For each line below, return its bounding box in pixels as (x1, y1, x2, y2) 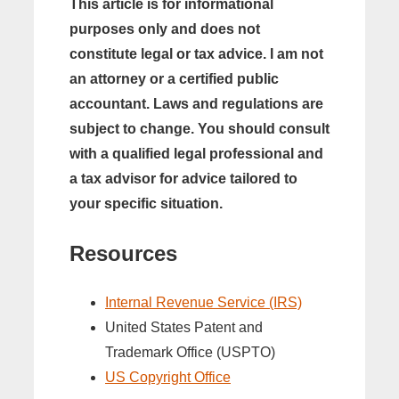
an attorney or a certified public (69, 71, 279, 87)
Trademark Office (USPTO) (105, 345, 275, 360)
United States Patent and (105, 320, 263, 335)
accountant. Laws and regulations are (69, 96, 323, 112)
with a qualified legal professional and (69, 146, 323, 162)
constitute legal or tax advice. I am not (69, 46, 323, 62)
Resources (69, 241, 177, 266)
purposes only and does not (69, 21, 260, 37)
